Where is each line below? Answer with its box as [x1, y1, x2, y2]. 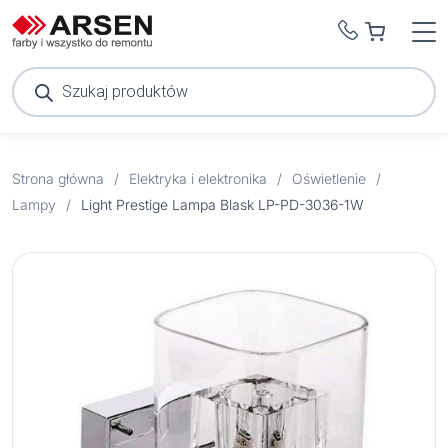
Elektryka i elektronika [129, 170, 267, 187]
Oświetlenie [292, 170, 366, 187]
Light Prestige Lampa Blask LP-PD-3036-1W [81, 196, 364, 213]
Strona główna [12, 170, 104, 187]
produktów [11, 78, 78, 95]
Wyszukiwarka [11, 64, 105, 81]
